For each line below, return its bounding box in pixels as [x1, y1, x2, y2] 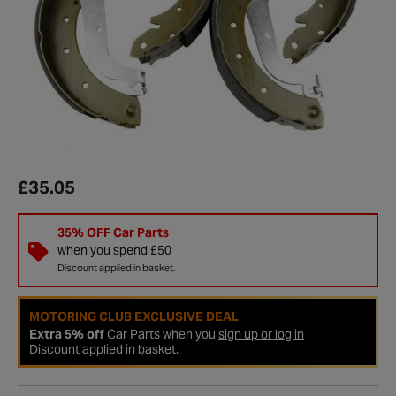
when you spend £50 [57, 241, 171, 258]
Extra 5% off [29, 325, 104, 342]
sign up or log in [218, 325, 304, 342]
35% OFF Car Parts [57, 224, 169, 240]
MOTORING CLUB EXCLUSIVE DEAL [29, 308, 239, 324]
